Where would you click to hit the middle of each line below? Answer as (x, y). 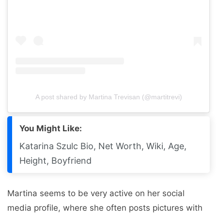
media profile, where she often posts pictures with (105, 208)
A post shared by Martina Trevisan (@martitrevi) (108, 97)
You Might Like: (51, 128)
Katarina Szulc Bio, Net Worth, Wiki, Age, (103, 146)
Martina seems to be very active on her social (96, 193)
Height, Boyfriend (55, 160)
